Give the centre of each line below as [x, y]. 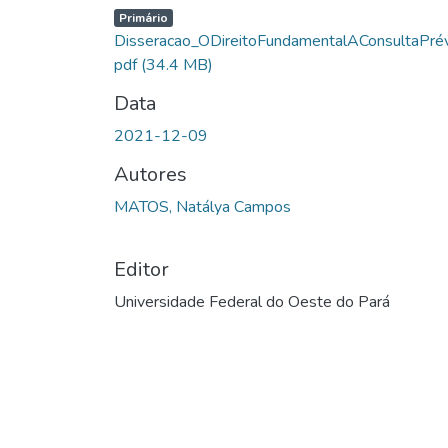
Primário [143, 17]
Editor [141, 269]
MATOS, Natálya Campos [202, 206]
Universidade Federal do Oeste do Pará [252, 301]
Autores [150, 174]
